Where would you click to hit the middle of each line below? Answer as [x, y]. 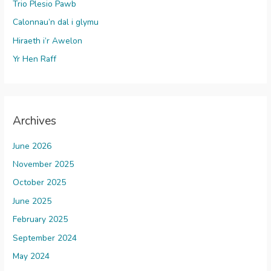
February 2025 [41, 220]
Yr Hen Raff [35, 59]
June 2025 [32, 201]
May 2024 [31, 256]
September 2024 [45, 238]
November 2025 [44, 165]
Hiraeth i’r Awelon [48, 41]
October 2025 [40, 183]
